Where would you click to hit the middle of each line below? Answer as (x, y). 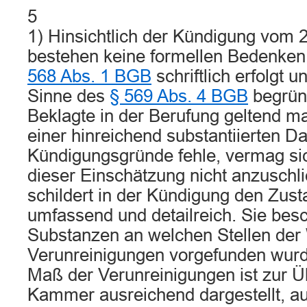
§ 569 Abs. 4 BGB (179, 96)
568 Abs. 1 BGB (89, 76)
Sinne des (69, 96)
